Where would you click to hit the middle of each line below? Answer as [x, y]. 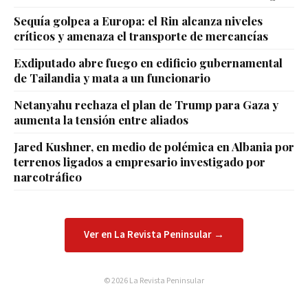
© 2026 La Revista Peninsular [154, 281]
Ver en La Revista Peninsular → [154, 235]
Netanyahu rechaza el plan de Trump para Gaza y [146, 105]
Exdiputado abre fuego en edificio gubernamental [148, 63]
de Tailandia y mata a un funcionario [112, 78]
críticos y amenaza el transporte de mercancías [141, 36]
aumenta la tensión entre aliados [101, 120]
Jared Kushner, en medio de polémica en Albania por [154, 147]
